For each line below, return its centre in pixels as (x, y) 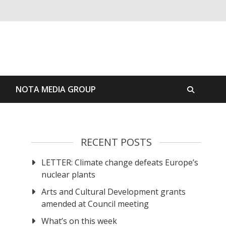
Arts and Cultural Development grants (114, 192)
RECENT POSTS (116, 142)
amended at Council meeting (95, 204)
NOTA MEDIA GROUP (56, 90)
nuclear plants (69, 175)
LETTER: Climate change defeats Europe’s (120, 163)
